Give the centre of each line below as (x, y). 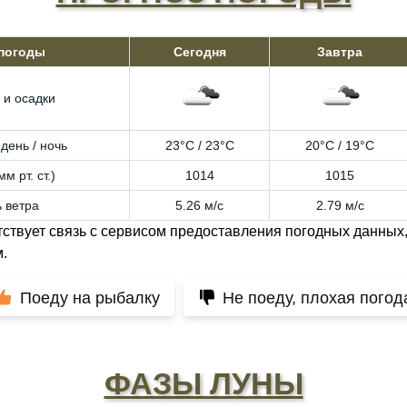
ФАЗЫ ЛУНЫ (203, 383)
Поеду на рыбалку (89, 298)
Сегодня (199, 52)
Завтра (340, 52)
